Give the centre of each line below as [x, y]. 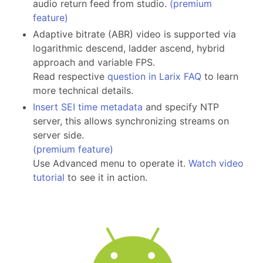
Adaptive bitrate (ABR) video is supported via [134, 34]
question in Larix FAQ [154, 77]
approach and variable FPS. [94, 63]
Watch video [216, 163]
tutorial [49, 178]
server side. [58, 135]
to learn [220, 77]
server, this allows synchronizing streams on [131, 121]
